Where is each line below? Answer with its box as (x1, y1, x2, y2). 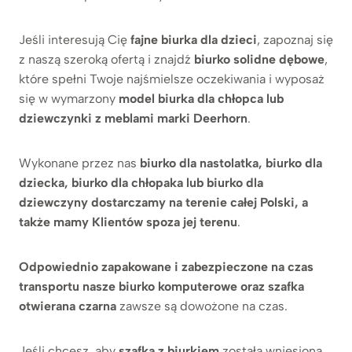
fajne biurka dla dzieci (130, 31, 257, 47)
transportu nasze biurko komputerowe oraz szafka (19, 278, 304, 294)
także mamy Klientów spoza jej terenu (19, 214, 237, 229)
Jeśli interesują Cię (19, 31, 130, 47)
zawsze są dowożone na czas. (119, 298, 291, 313)
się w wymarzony (19, 90, 119, 106)
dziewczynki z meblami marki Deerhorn (19, 110, 247, 126)
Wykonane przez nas (19, 155, 137, 170)
